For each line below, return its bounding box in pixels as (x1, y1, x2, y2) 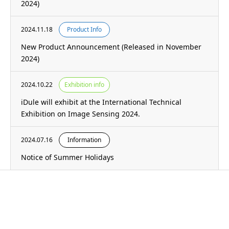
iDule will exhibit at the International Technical (21, 97, 181, 107)
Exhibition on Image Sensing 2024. (21, 109, 140, 119)
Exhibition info (64, 80, 104, 89)
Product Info (67, 25, 102, 34)
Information (67, 135, 101, 144)
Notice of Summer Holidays (21, 152, 114, 162)
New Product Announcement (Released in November (21, 42, 201, 52)
